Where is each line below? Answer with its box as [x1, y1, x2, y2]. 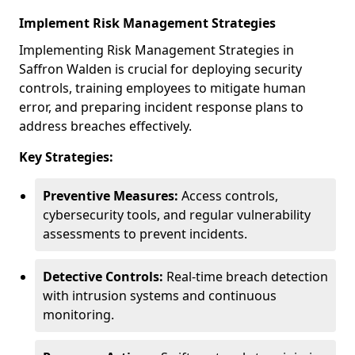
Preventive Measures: [43, 187, 178, 204]
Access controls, [178, 187, 278, 204]
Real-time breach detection [163, 268, 328, 285]
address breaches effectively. [19, 117, 192, 135]
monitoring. [43, 306, 114, 323]
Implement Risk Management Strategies [19, 14, 276, 32]
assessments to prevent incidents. [43, 225, 247, 242]
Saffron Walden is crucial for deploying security [19, 60, 302, 78]
